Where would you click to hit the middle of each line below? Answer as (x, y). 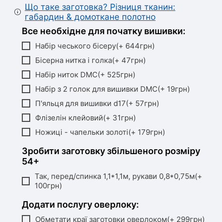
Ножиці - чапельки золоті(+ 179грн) (100, 132)
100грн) (48, 186)
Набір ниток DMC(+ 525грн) (85, 75)
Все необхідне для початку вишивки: (104, 31)
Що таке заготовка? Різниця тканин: (100, 7)
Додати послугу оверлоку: (80, 204)
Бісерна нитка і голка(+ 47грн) (90, 60)
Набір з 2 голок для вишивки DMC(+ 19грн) (112, 89)
